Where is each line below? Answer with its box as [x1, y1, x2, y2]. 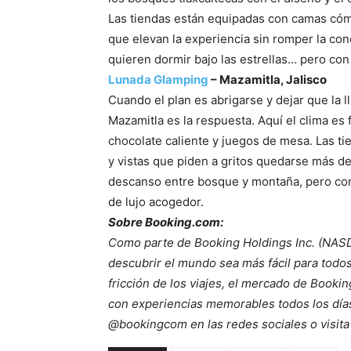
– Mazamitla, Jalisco [208, 72, 327, 87]
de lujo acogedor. [108, 194, 204, 209]
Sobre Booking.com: [108, 215, 226, 230]
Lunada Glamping [108, 72, 208, 87]
